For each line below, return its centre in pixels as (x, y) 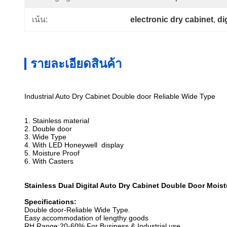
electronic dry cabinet (172, 19)
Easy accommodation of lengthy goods (86, 218)
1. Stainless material (57, 121)
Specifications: (50, 202)
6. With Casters (49, 161)
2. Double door (48, 129)
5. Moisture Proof (52, 153)
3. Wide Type (45, 137)
